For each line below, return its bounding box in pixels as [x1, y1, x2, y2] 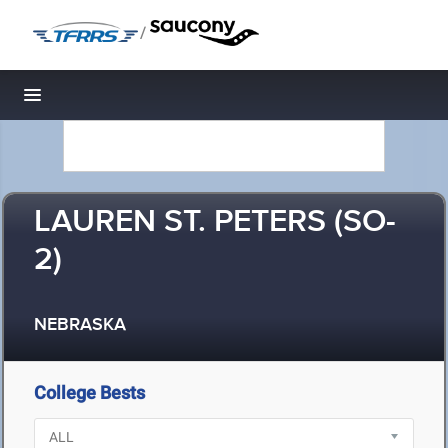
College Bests [34, 382, 145, 403]
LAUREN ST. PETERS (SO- [34, 202, 396, 243]
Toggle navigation [33, 90, 168, 111]
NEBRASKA [34, 314, 126, 337]
